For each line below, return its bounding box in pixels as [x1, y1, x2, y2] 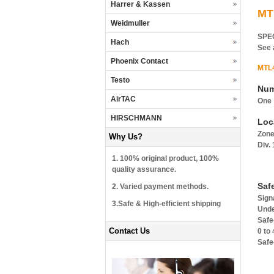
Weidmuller [111, 19, 150, 28]
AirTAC [111, 95, 136, 103]
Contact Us [109, 226, 150, 235]
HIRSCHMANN [111, 114, 162, 122]
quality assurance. [112, 165, 176, 174]
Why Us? [109, 132, 143, 141]
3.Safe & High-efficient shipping [112, 199, 221, 208]
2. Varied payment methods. [112, 182, 209, 191]
